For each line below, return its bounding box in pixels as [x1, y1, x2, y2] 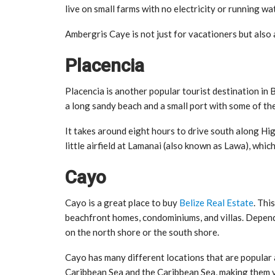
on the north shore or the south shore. [65, 226, 219, 238]
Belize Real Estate [179, 196, 254, 208]
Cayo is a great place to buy [65, 196, 179, 208]
